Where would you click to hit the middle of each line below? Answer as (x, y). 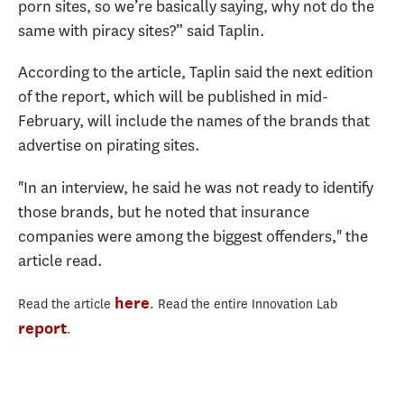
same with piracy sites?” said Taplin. (142, 30)
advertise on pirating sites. (109, 146)
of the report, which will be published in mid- (173, 97)
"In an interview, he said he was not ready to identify (196, 187)
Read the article (66, 305)
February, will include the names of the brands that (194, 121)
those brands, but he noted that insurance (164, 211)
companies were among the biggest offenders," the (193, 236)
